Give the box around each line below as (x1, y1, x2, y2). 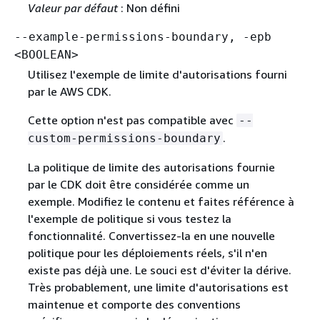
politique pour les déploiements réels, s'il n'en (27, 246, 267, 261)
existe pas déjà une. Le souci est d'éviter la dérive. (27, 263, 291, 278)
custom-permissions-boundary (27, 131, 221, 146)
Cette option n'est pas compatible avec (27, 113, 236, 128)
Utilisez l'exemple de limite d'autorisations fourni (27, 67, 287, 82)
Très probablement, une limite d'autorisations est (27, 280, 289, 295)
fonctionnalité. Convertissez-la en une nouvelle (27, 229, 275, 244)
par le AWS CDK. (27, 84, 111, 99)
